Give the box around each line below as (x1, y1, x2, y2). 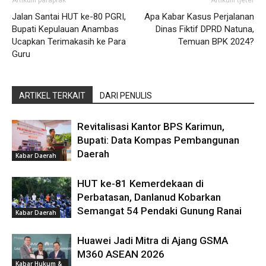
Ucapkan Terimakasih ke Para (12, 36, 126, 47)
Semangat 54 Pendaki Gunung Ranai (77, 205, 242, 217)
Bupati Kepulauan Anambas (12, 24, 119, 35)
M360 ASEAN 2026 (77, 248, 164, 261)
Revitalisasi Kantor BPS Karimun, (77, 121, 224, 133)
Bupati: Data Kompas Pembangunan (77, 134, 239, 147)
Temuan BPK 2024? (178, 36, 254, 47)
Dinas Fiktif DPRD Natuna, (156, 24, 254, 35)
